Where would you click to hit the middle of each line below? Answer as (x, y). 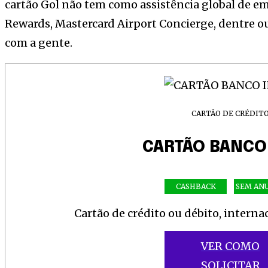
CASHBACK (196, 186)
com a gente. (39, 43)
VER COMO (231, 246)
